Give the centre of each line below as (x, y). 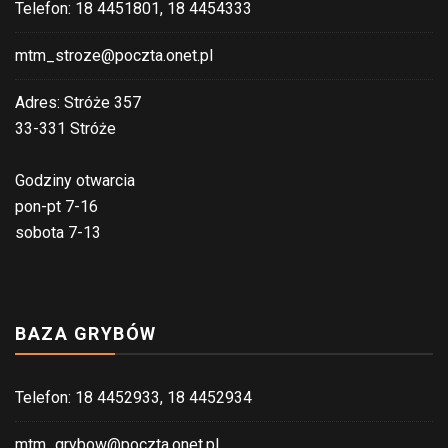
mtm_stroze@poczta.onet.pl (114, 55)
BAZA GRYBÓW (86, 333)
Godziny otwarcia (75, 180)
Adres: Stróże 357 (78, 102)
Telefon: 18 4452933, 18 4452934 (133, 397)
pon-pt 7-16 (56, 206)
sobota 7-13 (58, 232)
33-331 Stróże (65, 128)
